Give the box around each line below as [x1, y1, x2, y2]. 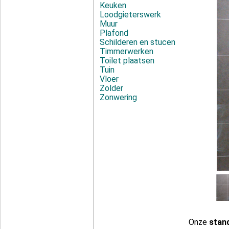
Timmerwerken [100, 47, 153, 56]
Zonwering [100, 93, 137, 102]
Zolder [100, 83, 123, 93]
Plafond [100, 28, 128, 38]
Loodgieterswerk [100, 10, 161, 19]
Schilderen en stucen [100, 37, 175, 47]
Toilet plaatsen [100, 56, 154, 65]
